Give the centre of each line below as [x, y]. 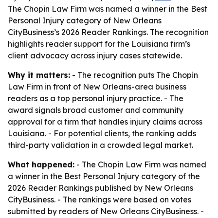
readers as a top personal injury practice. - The [96, 98]
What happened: [41, 164]
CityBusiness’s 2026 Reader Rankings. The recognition [108, 32]
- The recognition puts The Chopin [134, 75]
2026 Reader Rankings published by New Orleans [100, 188]
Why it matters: [39, 75]
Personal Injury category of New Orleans [85, 20]
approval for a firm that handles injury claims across [105, 122]
